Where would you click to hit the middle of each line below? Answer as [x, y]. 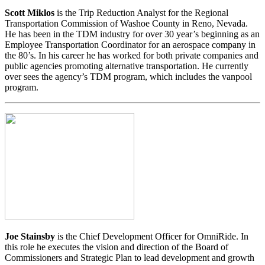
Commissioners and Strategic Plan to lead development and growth [130, 258]
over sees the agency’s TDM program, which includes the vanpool [128, 77]
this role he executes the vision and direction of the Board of [117, 247]
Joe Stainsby [30, 237]
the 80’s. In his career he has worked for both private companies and [132, 56]
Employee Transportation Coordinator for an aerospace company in [130, 45]
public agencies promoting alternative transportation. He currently [127, 66]
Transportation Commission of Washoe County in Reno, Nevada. [126, 24]
